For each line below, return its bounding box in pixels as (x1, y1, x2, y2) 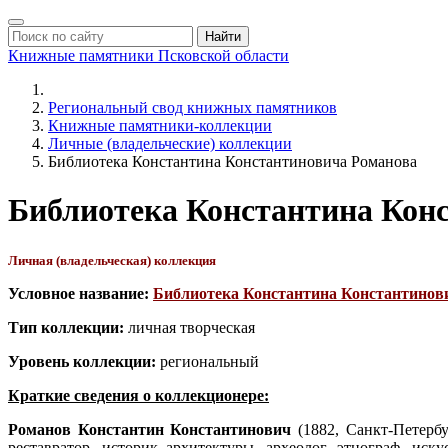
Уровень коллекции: (8, 352, 156, 370)
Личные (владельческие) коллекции (48, 135, 292, 152)
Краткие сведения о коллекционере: (8, 386, 269, 404)
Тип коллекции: (8, 318, 124, 336)
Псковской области (158, 47, 289, 64)
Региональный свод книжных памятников (48, 99, 337, 116)
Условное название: (8, 284, 149, 302)
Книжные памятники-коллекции (48, 117, 272, 134)
